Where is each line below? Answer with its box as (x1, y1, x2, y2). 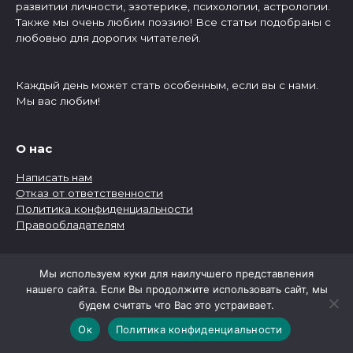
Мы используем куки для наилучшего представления (39, 267, 314, 280)
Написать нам (16, 170, 92, 184)
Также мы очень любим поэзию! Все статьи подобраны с (16, 16, 331, 29)
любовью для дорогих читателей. (16, 32, 201, 45)
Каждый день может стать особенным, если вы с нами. (16, 79, 318, 92)
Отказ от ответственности (16, 186, 163, 199)
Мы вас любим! (16, 95, 100, 108)
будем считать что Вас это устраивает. (79, 299, 274, 311)
